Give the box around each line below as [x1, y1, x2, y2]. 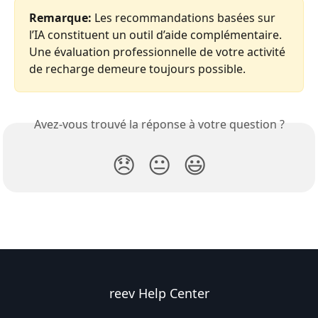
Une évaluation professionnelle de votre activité [29, 43, 288, 60]
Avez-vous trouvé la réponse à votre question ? [33, 116, 285, 132]
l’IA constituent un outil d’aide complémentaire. [29, 26, 285, 43]
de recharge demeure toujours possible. [29, 60, 246, 77]
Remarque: [29, 9, 92, 26]
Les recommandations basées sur [92, 9, 278, 26]
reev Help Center [109, 285, 209, 302]
